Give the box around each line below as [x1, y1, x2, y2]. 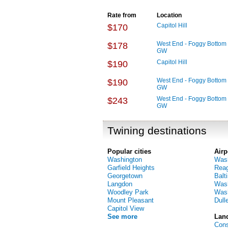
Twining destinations [107, 125, 207, 136]
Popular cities [107, 148, 151, 155]
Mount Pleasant [107, 196, 154, 204]
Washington [107, 156, 142, 163]
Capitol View [107, 205, 144, 212]
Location [157, 12, 182, 19]
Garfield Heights [107, 164, 155, 172]
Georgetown [107, 172, 142, 180]
